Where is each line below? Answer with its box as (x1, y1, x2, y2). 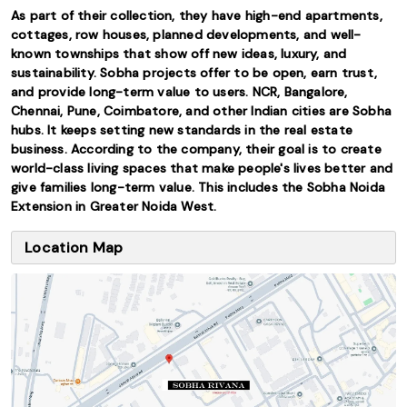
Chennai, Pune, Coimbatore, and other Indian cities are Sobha (11, 103, 392, 119)
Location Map (25, 238, 124, 257)
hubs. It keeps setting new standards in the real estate (11, 122, 353, 138)
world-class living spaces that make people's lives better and (11, 160, 393, 176)
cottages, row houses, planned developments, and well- (11, 26, 362, 43)
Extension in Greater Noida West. (11, 198, 217, 214)
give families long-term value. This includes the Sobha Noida (11, 179, 386, 195)
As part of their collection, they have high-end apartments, (11, 7, 382, 24)
